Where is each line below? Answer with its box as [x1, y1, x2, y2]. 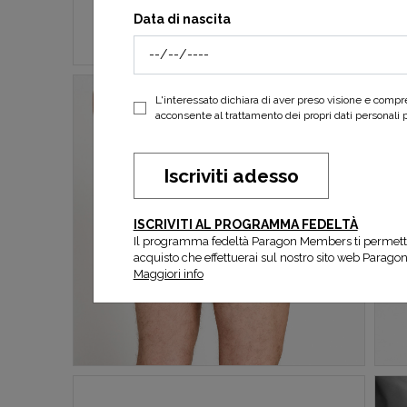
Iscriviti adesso [163, 164, 299, 187]
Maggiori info [133, 266, 203, 281]
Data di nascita [133, 11, 231, 26]
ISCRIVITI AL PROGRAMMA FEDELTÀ [133, 216, 358, 232]
